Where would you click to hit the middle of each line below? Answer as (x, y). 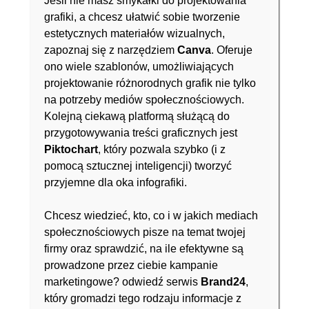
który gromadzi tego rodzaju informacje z (143, 298)
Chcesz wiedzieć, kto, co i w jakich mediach (151, 216)
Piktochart (71, 149)
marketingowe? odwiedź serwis (122, 282)
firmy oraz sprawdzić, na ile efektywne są (144, 249)
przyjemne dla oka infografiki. (116, 182)
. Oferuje (232, 50)
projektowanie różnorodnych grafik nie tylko (150, 83)
